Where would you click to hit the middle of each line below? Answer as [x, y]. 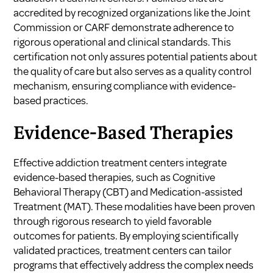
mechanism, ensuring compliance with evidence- [125, 86]
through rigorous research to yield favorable [113, 222]
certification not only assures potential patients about [136, 57]
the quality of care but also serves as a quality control [133, 72]
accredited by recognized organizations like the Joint [132, 13]
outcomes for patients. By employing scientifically [126, 236]
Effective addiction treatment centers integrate [120, 163]
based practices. [51, 101]
